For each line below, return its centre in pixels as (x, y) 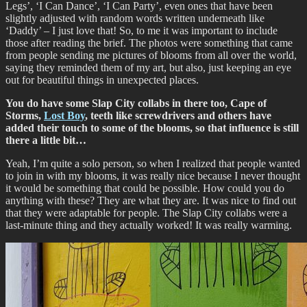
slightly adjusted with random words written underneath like (135, 19)
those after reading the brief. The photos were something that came (149, 43)
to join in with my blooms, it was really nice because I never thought (153, 176)
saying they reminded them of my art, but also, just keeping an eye (148, 68)
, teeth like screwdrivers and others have (178, 116)
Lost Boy (64, 116)
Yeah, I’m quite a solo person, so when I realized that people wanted (153, 164)
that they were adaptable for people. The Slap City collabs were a (146, 213)
